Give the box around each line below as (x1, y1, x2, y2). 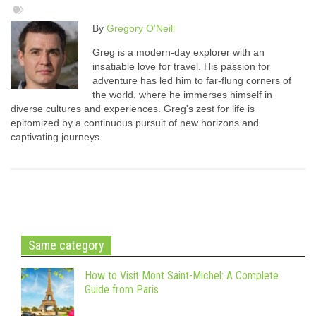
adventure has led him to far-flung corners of (92, 75, 291, 87)
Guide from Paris (85, 283, 162, 297)
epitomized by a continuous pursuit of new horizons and (11, 117, 259, 129)
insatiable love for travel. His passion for (92, 61, 270, 73)
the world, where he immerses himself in (92, 89, 272, 101)
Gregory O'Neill (107, 23, 175, 35)
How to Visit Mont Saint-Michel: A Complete (85, 269, 279, 283)
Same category (28, 238, 104, 253)
